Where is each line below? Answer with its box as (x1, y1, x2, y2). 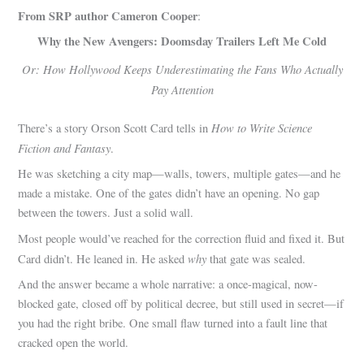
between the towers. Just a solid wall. (18, 205, 194, 221)
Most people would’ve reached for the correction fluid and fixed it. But (18, 230, 345, 246)
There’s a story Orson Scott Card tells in (18, 120, 212, 136)
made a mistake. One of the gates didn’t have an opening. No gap (18, 185, 320, 201)
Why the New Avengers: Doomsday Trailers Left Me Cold (37, 32, 327, 50)
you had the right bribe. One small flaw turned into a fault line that (18, 315, 328, 331)
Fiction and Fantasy (18, 140, 111, 157)
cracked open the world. (18, 335, 129, 350)
